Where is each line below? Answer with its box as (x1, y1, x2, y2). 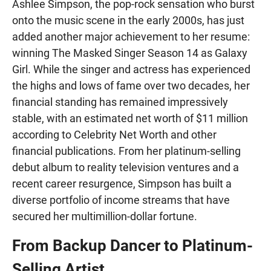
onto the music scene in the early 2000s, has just (12, 14, 244, 27)
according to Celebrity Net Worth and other (12, 128, 217, 141)
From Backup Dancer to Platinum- (12, 237, 253, 255)
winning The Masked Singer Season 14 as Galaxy (12, 47, 247, 59)
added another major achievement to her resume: (12, 30, 250, 43)
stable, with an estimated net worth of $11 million (12, 112, 248, 125)
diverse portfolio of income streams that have (12, 194, 230, 206)
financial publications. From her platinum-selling (12, 145, 241, 157)
